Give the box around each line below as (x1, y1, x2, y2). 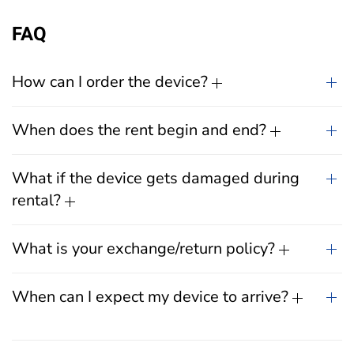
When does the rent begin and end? (12, 119, 270, 141)
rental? (12, 190, 65, 211)
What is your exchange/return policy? (12, 238, 279, 259)
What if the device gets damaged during (12, 168, 299, 189)
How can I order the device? (12, 71, 212, 92)
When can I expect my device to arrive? (12, 286, 292, 307)
